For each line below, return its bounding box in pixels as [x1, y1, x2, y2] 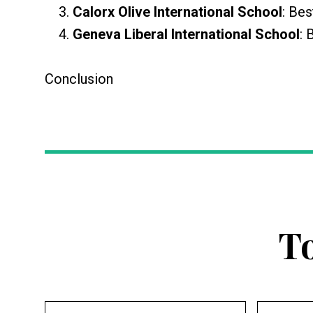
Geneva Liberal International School [73, 26, 300, 43]
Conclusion [45, 71, 113, 88]
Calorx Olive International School [73, 3, 282, 21]
